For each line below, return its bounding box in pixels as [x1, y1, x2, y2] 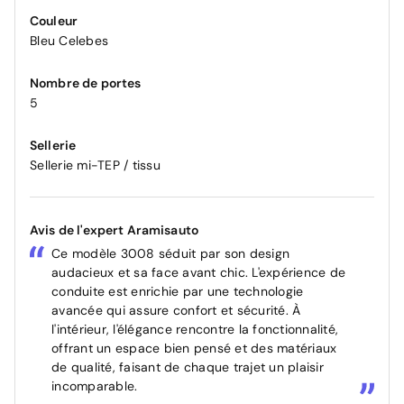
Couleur [30, 13, 78, 30]
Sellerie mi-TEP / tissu [30, 157, 161, 174]
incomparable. [51, 378, 138, 395]
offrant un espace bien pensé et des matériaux [51, 340, 337, 357]
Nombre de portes [30, 75, 142, 92]
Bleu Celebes [30, 32, 108, 50]
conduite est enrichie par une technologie [51, 283, 304, 300]
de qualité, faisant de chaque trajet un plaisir [51, 359, 324, 376]
